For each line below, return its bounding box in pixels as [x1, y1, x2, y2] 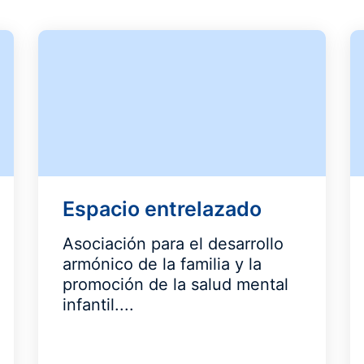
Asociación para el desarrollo [63, 234, 284, 253]
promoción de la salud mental [63, 275, 289, 294]
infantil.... [63, 295, 135, 314]
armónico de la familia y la [63, 254, 262, 274]
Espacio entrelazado [63, 197, 262, 221]
